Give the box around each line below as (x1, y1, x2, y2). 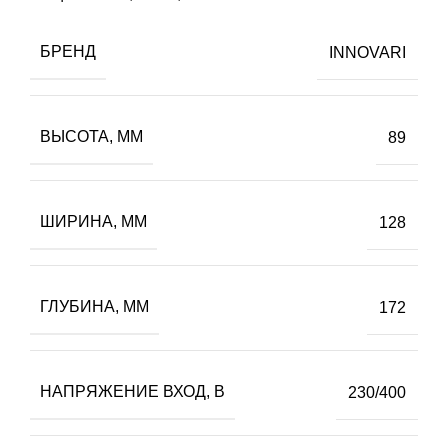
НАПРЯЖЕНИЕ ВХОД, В (40, 383, 225, 401)
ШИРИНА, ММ (40, 213, 147, 231)
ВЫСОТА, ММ (40, 128, 143, 146)
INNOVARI (329, 43, 406, 61)
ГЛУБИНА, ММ (40, 298, 149, 316)
